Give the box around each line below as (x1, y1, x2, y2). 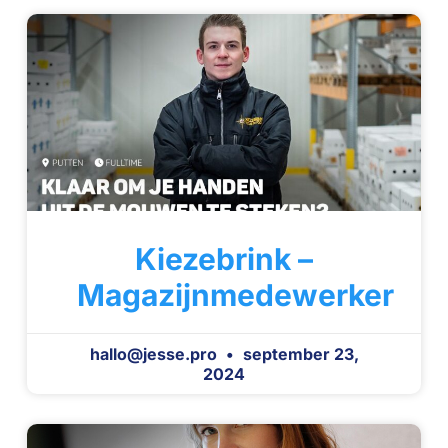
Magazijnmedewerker (76, 277, 394, 314)
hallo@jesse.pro (89, 344, 221, 365)
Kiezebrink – (135, 241, 313, 278)
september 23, (238, 344, 359, 365)
